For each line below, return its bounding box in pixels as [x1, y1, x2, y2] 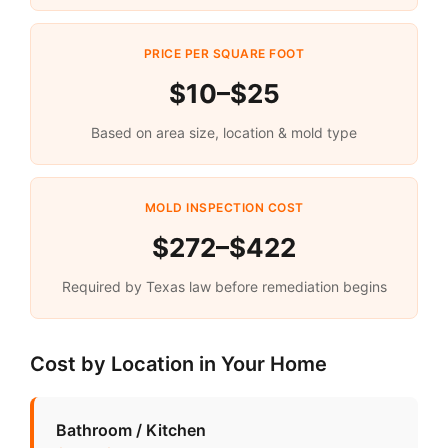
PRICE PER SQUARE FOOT [143, 46, 305, 62]
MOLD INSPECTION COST [144, 200, 304, 216]
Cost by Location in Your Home [30, 352, 327, 377]
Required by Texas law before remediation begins [61, 278, 387, 296]
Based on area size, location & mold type [91, 124, 357, 142]
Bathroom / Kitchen [56, 420, 206, 441]
